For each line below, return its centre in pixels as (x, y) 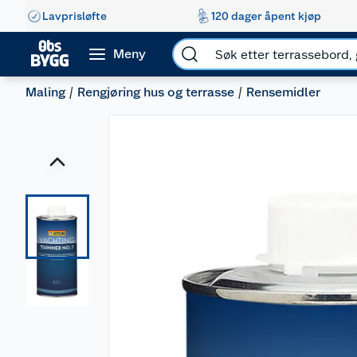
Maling (45, 92)
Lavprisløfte (75, 16)
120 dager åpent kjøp (266, 16)
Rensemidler (283, 92)
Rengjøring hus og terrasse (156, 92)
